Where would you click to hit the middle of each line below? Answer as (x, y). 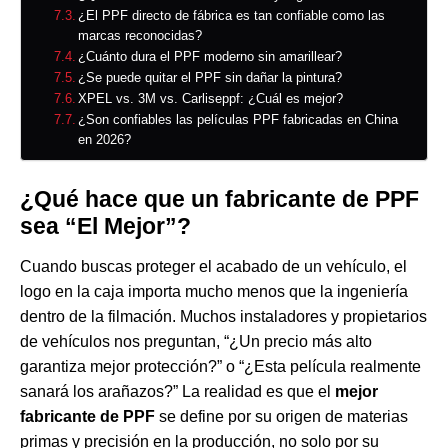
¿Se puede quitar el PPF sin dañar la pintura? (210, 78)
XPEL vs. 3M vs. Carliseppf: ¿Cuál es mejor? (211, 99)
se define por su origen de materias (281, 417)
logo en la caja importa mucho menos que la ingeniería (214, 292)
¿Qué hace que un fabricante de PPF (219, 199)
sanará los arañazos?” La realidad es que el (177, 392)
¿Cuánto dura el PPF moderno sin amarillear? (210, 57)
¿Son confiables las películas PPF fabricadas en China (238, 120)
